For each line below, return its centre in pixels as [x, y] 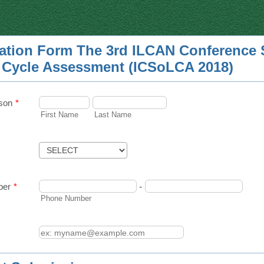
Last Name [113, 115]
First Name [60, 115]
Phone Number [66, 199]
